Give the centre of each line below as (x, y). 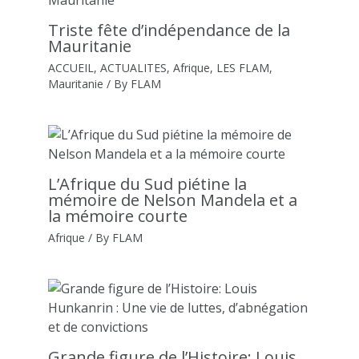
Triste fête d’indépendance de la (169, 30)
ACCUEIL (71, 67)
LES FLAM (243, 67)
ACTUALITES (133, 67)
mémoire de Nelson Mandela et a (173, 200)
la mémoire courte (118, 216)
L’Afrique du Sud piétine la (147, 184)
